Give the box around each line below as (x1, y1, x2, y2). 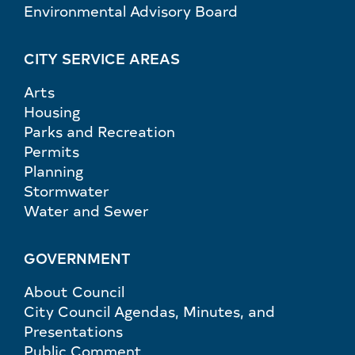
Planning (24, 160, 83, 181)
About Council (24, 281, 124, 301)
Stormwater (24, 180, 109, 200)
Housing (24, 101, 80, 121)
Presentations (24, 320, 123, 341)
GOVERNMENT (24, 246, 130, 268)
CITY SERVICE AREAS (24, 47, 180, 68)
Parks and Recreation (24, 120, 175, 141)
